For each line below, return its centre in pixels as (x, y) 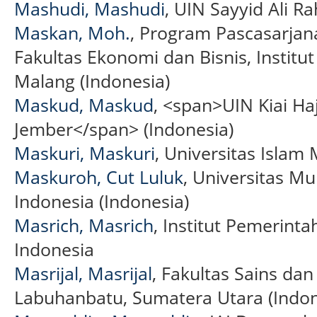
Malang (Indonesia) (92, 80)
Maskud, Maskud (84, 104)
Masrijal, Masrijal (83, 273)
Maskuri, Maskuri (85, 152)
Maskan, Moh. (72, 32)
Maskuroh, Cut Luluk (99, 177)
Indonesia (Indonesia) (102, 201)
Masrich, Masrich (84, 225)
